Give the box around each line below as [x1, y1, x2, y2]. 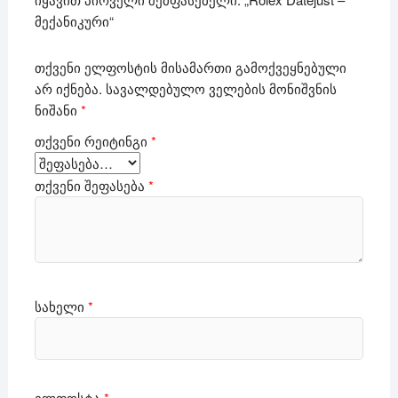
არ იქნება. [34, 78, 102, 98]
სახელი [34, 296, 88, 315]
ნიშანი [34, 99, 81, 119]
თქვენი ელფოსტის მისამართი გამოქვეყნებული [34, 57, 346, 76]
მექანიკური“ [34, 12, 114, 31]
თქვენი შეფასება [34, 175, 148, 195]
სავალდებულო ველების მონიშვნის [105, 78, 337, 98]
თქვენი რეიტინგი [34, 131, 151, 150]
